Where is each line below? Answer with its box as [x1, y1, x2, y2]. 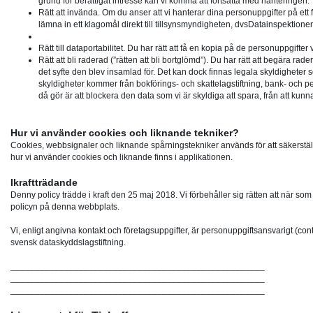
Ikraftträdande [10, 177, 78, 189]
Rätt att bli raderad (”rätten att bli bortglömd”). [38, 55, 208, 66]
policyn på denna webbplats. [10, 202, 119, 212]
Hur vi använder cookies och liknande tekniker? [10, 127, 239, 139]
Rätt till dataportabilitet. [38, 43, 127, 54]
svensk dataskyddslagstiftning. [10, 238, 126, 248]
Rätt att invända [38, 8, 98, 18]
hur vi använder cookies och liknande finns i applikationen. [10, 152, 233, 163]
